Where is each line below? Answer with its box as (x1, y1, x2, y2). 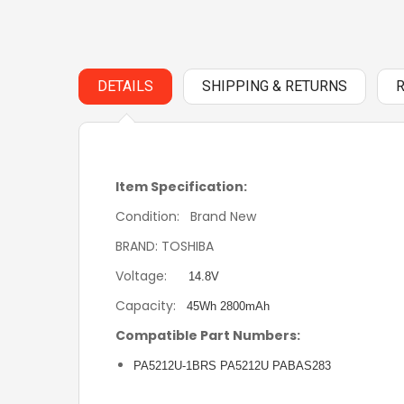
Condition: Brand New (115, 207, 256, 225)
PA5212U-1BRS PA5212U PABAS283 (133, 359, 331, 372)
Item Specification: (115, 178, 247, 196)
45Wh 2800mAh (187, 299, 270, 313)
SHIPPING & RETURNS (202, 78, 347, 95)
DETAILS (97, 78, 153, 95)
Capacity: (115, 297, 187, 315)
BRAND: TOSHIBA (115, 237, 214, 255)
